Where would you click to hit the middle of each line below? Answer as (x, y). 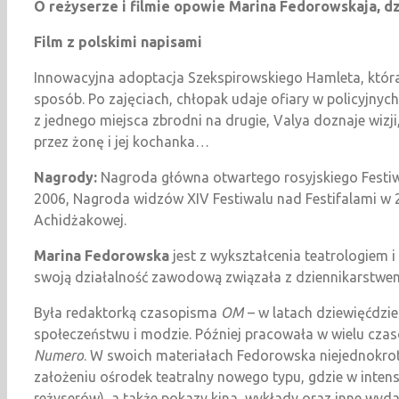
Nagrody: (65, 177)
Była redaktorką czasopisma (127, 312)
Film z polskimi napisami (118, 41)
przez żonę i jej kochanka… (122, 141)
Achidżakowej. (80, 220)
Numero (59, 355)
